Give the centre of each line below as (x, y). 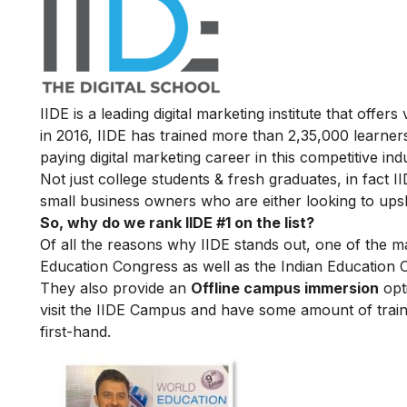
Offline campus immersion (285, 288)
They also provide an (115, 288)
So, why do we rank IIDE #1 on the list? (177, 222)
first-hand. (75, 331)
